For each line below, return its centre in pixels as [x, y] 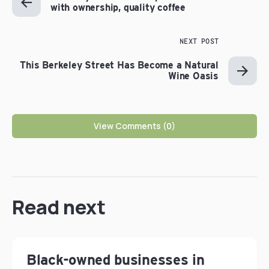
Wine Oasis [193, 76]
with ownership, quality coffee [118, 8]
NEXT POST [199, 41]
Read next [59, 207]
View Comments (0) [134, 126]
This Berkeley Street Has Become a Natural [119, 65]
